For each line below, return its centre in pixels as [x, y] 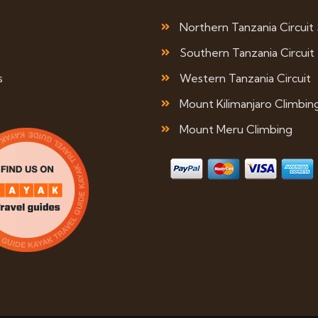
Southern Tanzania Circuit [247, 53]
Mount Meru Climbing [236, 129]
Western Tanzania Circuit [245, 78]
